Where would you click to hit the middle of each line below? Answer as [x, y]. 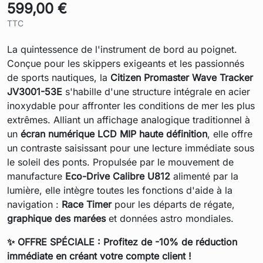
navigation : [34, 204]
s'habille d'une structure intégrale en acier [156, 91]
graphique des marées [56, 218]
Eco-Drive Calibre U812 [118, 176]
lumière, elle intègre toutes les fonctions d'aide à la [120, 190]
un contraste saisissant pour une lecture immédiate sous [131, 148]
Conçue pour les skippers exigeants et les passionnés [126, 63]
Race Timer [87, 204]
